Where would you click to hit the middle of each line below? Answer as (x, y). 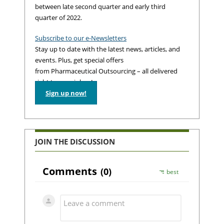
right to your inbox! (64, 82)
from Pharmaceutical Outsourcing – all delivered (106, 71)
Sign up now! (66, 93)
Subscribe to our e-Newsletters (81, 38)
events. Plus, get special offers (79, 60)
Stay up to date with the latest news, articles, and (107, 49)
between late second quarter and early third (100, 6)
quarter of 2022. (58, 17)
